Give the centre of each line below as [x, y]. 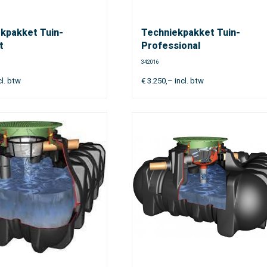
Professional [171, 46]
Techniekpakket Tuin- [191, 32]
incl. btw [189, 81]
